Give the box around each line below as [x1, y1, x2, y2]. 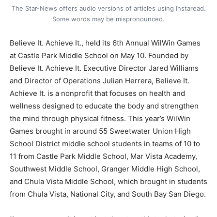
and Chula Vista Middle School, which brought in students [10, 177, 207, 186]
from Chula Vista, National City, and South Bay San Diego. [10, 189, 206, 199]
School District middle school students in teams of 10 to [10, 139, 200, 149]
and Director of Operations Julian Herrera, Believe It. [10, 76, 189, 86]
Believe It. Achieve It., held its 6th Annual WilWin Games [10, 38, 201, 48]
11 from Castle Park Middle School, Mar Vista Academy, [10, 152, 197, 161]
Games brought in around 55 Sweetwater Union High [10, 126, 191, 136]
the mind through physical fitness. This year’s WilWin [10, 114, 190, 124]
